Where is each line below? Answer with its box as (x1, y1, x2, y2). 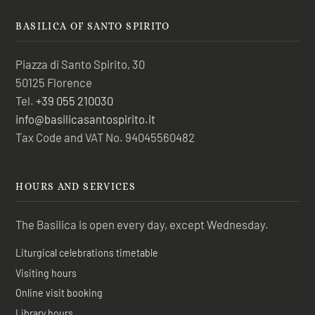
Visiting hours (15, 266, 77, 279)
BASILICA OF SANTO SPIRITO (15, 20, 170, 32)
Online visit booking (15, 287, 103, 300)
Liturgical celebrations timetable (15, 246, 159, 259)
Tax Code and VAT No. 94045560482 (15, 129, 195, 144)
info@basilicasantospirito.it (15, 111, 156, 126)
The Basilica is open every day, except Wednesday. (15, 217, 269, 232)
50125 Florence (15, 75, 93, 89)
